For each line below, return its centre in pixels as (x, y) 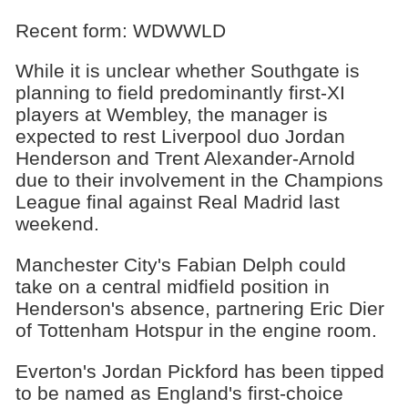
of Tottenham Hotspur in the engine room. (196, 331)
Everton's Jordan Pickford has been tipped (199, 372)
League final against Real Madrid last (177, 202)
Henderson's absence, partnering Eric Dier (199, 309)
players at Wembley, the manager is (171, 115)
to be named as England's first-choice (179, 393)
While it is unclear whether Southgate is (187, 71)
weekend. (57, 224)
